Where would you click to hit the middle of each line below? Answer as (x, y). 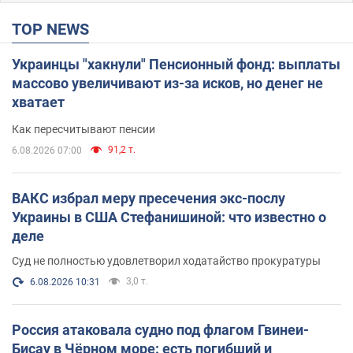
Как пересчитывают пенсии (84, 129)
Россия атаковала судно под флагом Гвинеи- (160, 329)
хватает (38, 102)
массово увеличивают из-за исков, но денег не (167, 83)
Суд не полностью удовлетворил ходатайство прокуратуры (166, 260)
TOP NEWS (55, 29)
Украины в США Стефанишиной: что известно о (169, 217)
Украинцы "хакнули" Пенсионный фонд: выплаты (176, 64)
